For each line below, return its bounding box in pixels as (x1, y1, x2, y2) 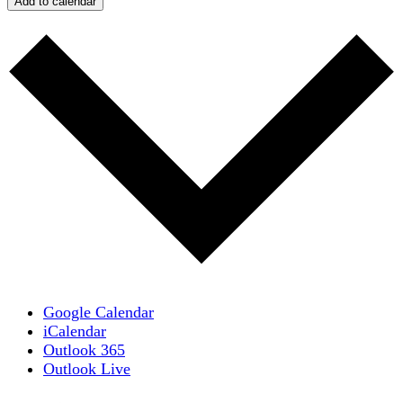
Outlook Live (43, 360, 130, 379)
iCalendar (43, 322, 106, 341)
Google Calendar (43, 303, 154, 322)
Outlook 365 (43, 341, 125, 360)
